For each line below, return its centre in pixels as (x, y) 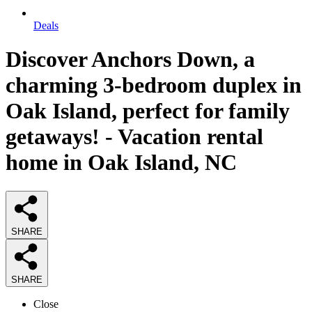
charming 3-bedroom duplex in (154, 85)
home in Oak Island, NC (121, 163)
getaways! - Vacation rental (134, 137)
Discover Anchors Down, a (130, 60)
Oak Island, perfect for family (148, 111)
